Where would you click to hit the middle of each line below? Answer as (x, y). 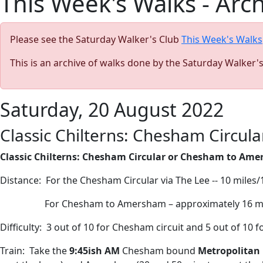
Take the (49, 251)
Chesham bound (159, 251)
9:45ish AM (96, 251)
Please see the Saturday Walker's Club (96, 39)
